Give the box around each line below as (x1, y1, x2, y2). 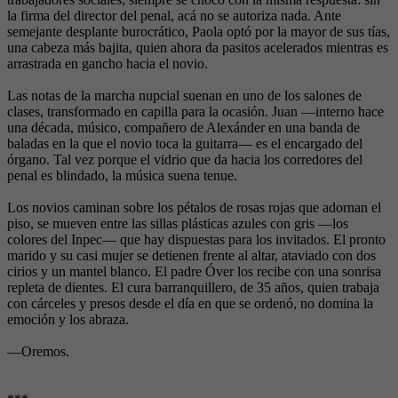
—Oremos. (7, 344, 69, 360)
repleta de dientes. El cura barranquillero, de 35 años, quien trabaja (7, 280, 379, 296)
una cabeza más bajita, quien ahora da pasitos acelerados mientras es (7, 40, 388, 56)
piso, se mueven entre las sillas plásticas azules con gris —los (7, 216, 348, 232)
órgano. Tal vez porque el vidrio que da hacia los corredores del (7, 152, 362, 168)
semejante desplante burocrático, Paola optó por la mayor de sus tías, (7, 24, 390, 40)
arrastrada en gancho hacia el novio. (7, 56, 208, 72)
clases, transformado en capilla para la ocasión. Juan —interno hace (7, 104, 384, 120)
